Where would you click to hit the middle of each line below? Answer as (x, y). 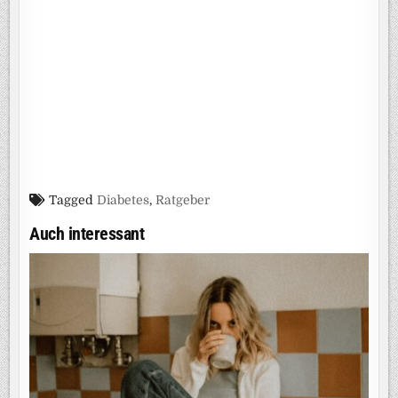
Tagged (72, 200)
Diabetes (123, 200)
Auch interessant (87, 234)
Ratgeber (183, 200)
